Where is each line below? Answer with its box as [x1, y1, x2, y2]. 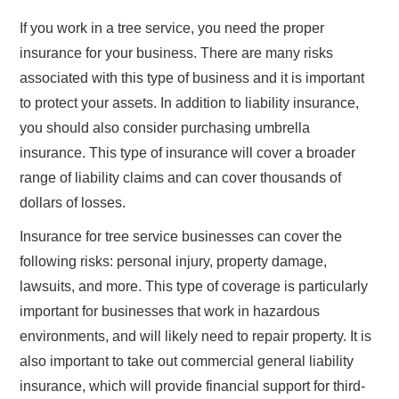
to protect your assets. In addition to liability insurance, [20, 95, 360, 111]
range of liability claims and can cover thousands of [20, 170, 342, 186]
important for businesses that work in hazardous [20, 304, 321, 320]
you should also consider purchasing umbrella [20, 120, 311, 136]
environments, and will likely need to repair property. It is [20, 329, 372, 345]
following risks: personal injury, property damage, [20, 254, 328, 270]
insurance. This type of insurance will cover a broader [20, 145, 356, 161]
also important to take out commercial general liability [20, 354, 354, 370]
